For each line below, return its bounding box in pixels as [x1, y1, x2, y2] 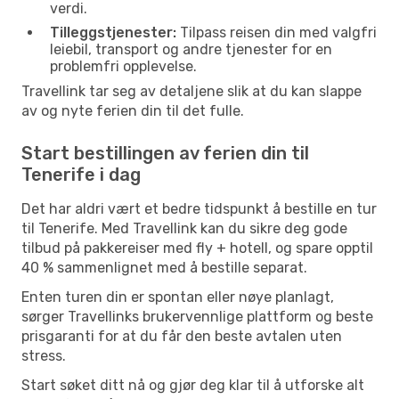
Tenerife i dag [21, 163, 141, 185]
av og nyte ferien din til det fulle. [21, 102, 244, 119]
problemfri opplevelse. [50, 57, 197, 75]
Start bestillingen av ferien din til [21, 142, 309, 164]
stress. [21, 346, 66, 364]
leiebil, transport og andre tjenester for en [50, 40, 332, 58]
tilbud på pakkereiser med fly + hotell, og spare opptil [21, 239, 373, 256]
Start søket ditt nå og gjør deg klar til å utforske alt [21, 376, 364, 394]
